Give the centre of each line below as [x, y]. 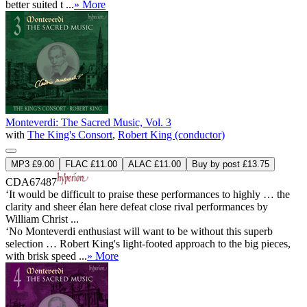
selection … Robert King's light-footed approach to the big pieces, [148, 243]
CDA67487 [31, 182]
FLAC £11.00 [91, 164]
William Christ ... [42, 219]
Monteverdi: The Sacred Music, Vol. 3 [88, 122]
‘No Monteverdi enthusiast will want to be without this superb [139, 231]
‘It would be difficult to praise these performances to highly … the [148, 194]
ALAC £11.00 [155, 164]
